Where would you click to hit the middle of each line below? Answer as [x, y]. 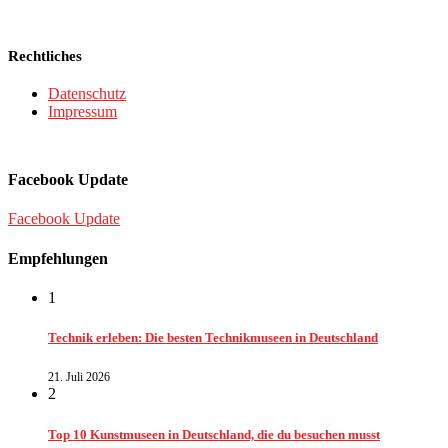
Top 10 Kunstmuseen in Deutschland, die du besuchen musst [214, 434]
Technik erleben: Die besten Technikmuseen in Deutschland [213, 338]
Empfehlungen [58, 258]
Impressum [82, 112]
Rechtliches [45, 56]
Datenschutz [87, 94]
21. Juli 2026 [79, 377]
